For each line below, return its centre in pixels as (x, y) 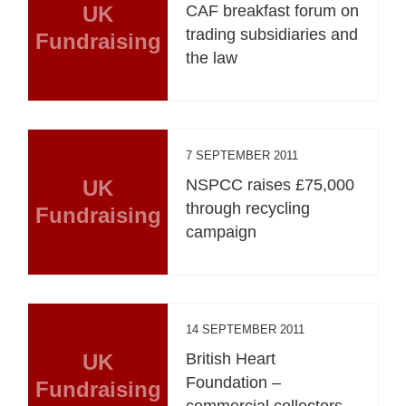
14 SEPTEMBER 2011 (246, 329)
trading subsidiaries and (272, 34)
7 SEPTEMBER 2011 (242, 155)
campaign (222, 232)
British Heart (231, 358)
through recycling (248, 208)
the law (212, 58)
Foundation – (234, 382)
